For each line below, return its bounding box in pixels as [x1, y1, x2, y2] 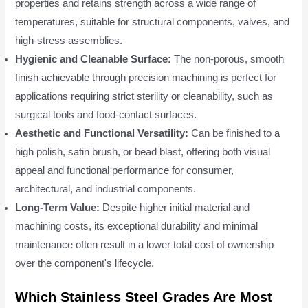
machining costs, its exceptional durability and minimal [15, 221, 258, 232]
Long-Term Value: [15, 202, 100, 213]
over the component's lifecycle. [15, 258, 155, 269]
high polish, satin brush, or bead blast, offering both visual [15, 146, 271, 157]
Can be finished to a [188, 128, 280, 139]
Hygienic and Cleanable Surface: [15, 54, 172, 65]
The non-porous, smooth [171, 54, 285, 65]
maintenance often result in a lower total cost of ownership [15, 239, 274, 250]
